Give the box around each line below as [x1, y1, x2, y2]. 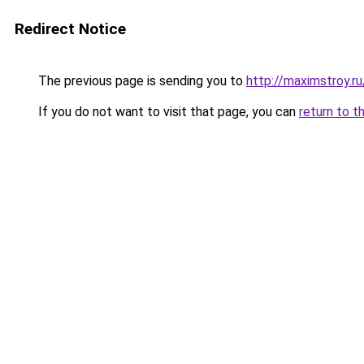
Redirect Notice [15, 19, 126, 38]
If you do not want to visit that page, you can [35, 104, 299, 119]
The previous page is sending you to [35, 73, 246, 89]
